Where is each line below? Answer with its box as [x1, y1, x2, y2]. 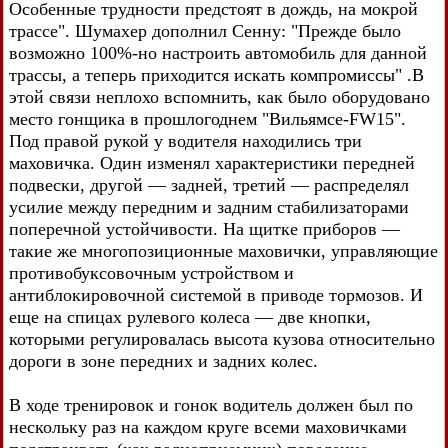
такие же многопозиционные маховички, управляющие [9, 240, 438, 261]
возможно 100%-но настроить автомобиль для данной [9, 42, 427, 63]
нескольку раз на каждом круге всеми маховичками [9, 416, 407, 437]
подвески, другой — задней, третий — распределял [9, 174, 409, 195]
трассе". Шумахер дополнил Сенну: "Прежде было [9, 20, 401, 41]
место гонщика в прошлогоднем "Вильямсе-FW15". [9, 108, 406, 129]
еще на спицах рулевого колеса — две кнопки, [9, 306, 371, 327]
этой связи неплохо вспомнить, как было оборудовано [9, 86, 430, 107]
